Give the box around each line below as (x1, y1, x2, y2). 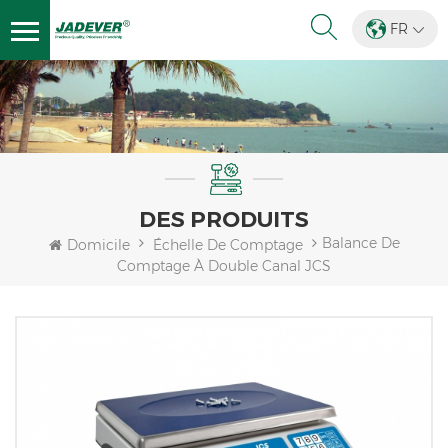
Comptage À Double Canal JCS (117, 256, 331, 275)
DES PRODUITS (139, 206, 309, 234)
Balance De (321, 234, 400, 253)
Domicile (66, 235, 130, 254)
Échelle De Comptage (152, 235, 303, 254)
